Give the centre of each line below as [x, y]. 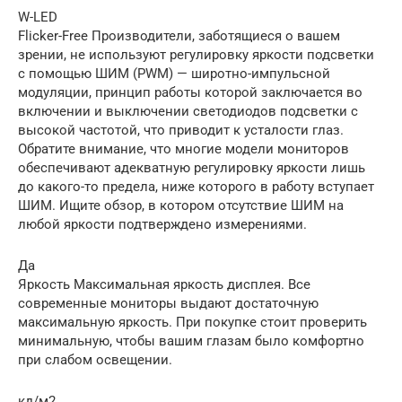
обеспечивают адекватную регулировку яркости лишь [192, 167]
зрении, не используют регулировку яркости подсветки [196, 54]
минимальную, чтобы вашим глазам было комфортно [191, 341]
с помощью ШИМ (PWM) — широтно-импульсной [174, 73]
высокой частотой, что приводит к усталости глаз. [181, 130]
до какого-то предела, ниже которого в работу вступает [196, 186]
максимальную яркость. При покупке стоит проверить [192, 322]
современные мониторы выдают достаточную [168, 303]
